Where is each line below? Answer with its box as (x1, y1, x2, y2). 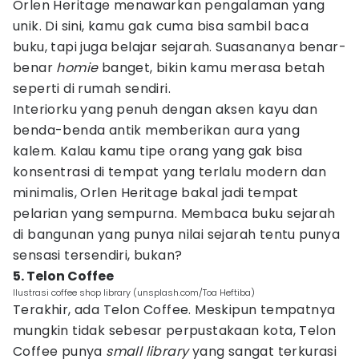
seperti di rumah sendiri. (13, 79, 171, 98)
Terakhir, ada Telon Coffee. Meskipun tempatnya (13, 301, 336, 319)
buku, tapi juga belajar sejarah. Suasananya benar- (13, 38, 346, 56)
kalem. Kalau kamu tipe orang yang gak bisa (13, 142, 303, 160)
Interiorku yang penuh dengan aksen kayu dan (13, 100, 318, 119)
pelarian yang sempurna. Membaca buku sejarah (13, 204, 336, 223)
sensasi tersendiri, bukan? (13, 246, 183, 264)
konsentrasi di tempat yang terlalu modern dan (13, 163, 326, 181)
